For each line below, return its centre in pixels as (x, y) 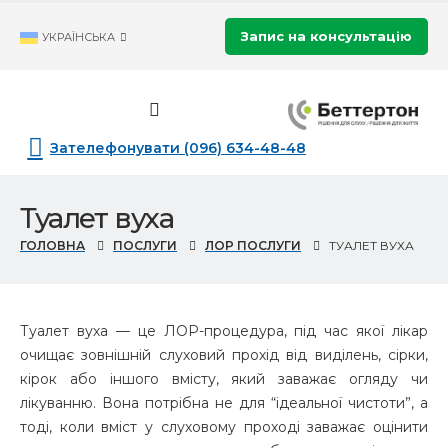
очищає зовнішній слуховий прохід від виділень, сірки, (224, 355)
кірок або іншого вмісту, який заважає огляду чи (224, 379)
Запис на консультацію (327, 36)
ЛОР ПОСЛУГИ (253, 246)
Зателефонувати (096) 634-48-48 (178, 147)
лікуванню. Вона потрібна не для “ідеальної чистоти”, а (224, 403)
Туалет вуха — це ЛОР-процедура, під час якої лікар (224, 331)
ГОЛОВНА (52, 246)
